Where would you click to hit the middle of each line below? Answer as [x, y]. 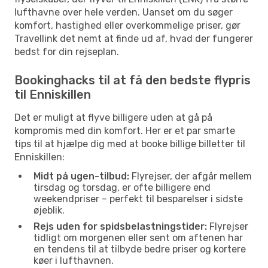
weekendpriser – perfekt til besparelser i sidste [138, 199]
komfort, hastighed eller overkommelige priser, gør [127, 25]
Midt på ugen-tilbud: [81, 176]
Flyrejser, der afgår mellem [191, 176]
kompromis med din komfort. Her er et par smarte [125, 130]
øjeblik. [49, 210]
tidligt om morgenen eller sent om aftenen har [138, 237]
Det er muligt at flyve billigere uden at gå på [113, 117]
